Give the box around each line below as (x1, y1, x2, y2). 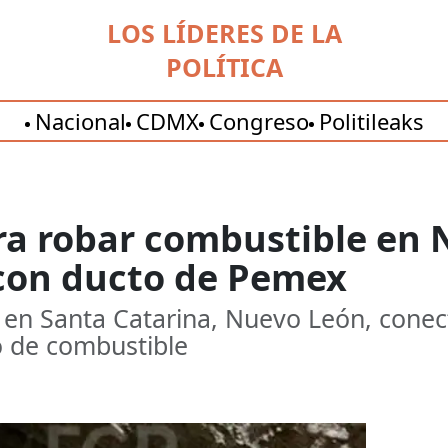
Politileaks (318, 106, 424, 136)
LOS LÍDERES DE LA (106, 16, 342, 50)
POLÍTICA (165, 50, 283, 84)
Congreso (208, 106, 309, 136)
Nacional (34, 106, 126, 136)
